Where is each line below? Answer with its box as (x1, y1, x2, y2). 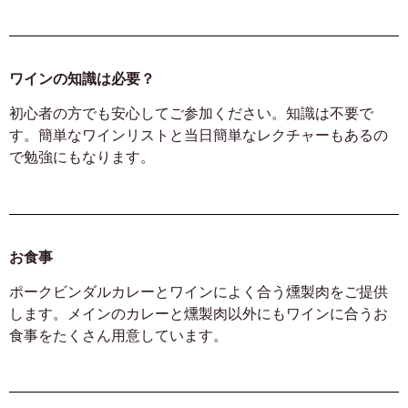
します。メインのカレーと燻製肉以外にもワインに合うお (9, 306, 388, 321)
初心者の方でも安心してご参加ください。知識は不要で (9, 106, 373, 122)
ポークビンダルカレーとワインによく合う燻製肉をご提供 (9, 284, 388, 300)
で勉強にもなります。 (9, 149, 155, 166)
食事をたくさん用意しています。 (9, 328, 228, 343)
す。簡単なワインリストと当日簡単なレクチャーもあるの (9, 127, 388, 144)
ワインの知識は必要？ (9, 70, 155, 87)
